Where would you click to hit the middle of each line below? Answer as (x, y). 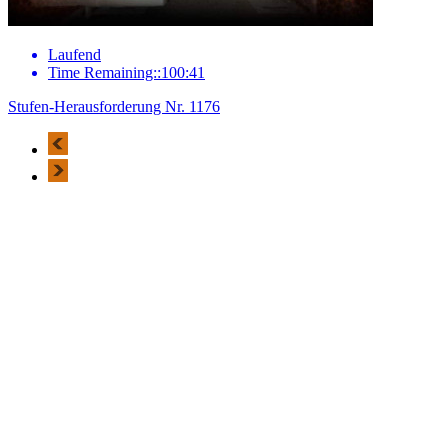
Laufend (74, 54)
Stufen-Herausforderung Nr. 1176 (114, 106)
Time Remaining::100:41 (126, 72)
